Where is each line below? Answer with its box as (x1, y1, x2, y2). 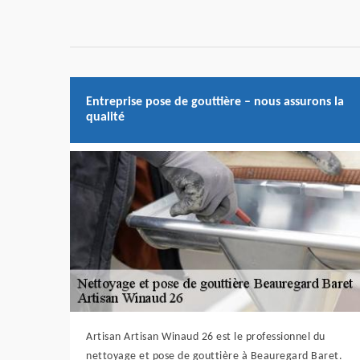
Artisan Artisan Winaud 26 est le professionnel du (86, 331, 325, 344)
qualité (86, 111, 125, 125)
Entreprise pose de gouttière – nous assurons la (86, 96, 344, 109)
